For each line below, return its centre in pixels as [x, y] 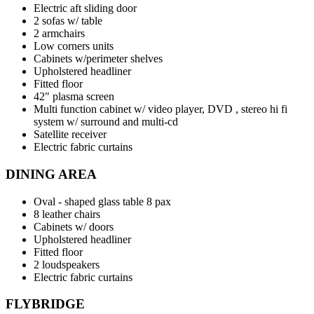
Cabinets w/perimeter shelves [98, 59]
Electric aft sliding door [85, 8]
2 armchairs [59, 34]
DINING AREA [51, 174]
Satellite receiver [70, 135]
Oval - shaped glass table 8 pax [102, 201]
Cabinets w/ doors [74, 226]
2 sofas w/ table [68, 21]
